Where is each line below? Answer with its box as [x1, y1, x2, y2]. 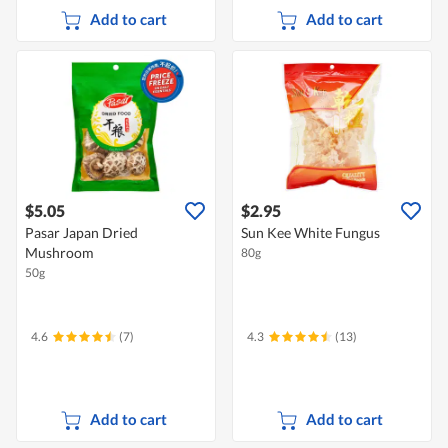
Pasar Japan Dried [25, 224, 138, 242]
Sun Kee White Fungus [241, 224, 380, 242]
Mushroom [25, 244, 94, 262]
